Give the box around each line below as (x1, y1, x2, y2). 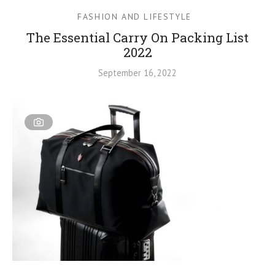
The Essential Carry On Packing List (26, 28, 249, 46)
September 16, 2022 (98, 66, 177, 79)
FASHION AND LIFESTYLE (77, 10, 192, 22)
